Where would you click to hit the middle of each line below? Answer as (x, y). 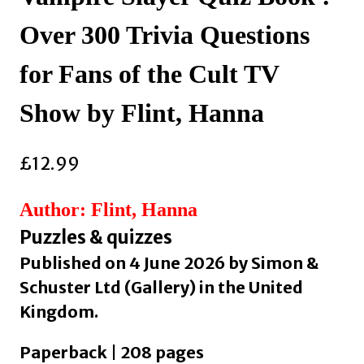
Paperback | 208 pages (112, 352)
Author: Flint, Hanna (108, 209)
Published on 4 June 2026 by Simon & (169, 262)
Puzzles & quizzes (96, 237)
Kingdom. (59, 311)
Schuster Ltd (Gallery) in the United (161, 287)
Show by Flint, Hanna (142, 113)
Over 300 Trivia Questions (165, 35)
